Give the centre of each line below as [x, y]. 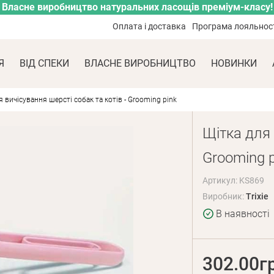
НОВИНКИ [234, 63]
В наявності [243, 214]
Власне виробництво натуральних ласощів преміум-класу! [137, 7]
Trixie [257, 196]
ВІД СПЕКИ [44, 63]
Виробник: [224, 196]
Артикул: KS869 [233, 180]
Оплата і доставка [150, 26]
